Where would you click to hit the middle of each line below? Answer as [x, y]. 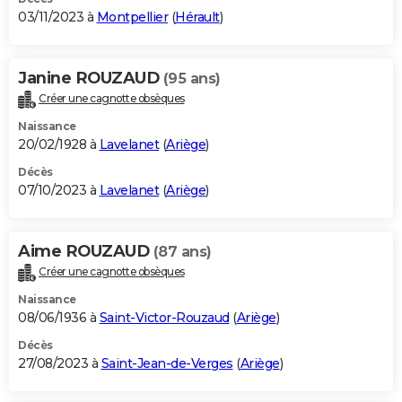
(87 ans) [182, 251]
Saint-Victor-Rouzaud [164, 317]
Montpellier [132, 17]
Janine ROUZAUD [91, 78]
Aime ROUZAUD [86, 251]
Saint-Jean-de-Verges [167, 363]
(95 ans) [192, 78]
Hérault [197, 17]
